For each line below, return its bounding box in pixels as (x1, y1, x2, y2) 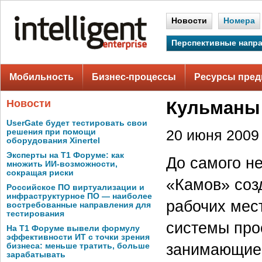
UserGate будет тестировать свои (6, 119, 147, 127)
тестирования (6, 209, 64, 218)
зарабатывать (6, 250, 65, 259)
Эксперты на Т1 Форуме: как (6, 151, 124, 160)
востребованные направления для (6, 201, 151, 209)
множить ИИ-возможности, (6, 160, 118, 168)
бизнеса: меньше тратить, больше (6, 242, 150, 250)
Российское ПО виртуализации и (6, 183, 144, 192)
